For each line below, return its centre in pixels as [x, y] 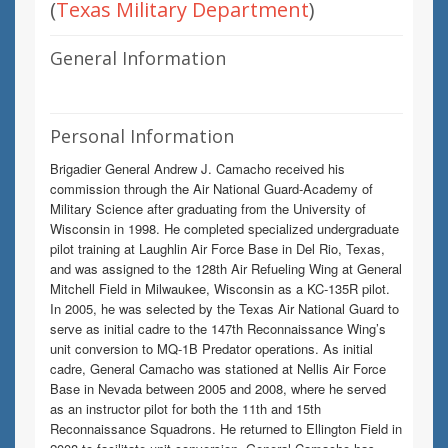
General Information [138, 58]
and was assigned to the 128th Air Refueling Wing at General [226, 268]
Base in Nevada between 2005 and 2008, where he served [218, 388]
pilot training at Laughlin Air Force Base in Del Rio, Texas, [217, 248]
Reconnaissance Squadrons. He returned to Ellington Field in [226, 428]
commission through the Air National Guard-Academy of [211, 188]
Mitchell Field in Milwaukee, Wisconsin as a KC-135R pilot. [220, 288]
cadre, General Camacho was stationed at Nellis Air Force [218, 368]
